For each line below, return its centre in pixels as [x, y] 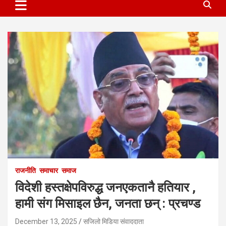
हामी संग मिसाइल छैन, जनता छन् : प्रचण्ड [108, 204]
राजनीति [25, 171]
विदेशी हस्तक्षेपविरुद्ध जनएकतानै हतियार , [105, 188]
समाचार [49, 171]
